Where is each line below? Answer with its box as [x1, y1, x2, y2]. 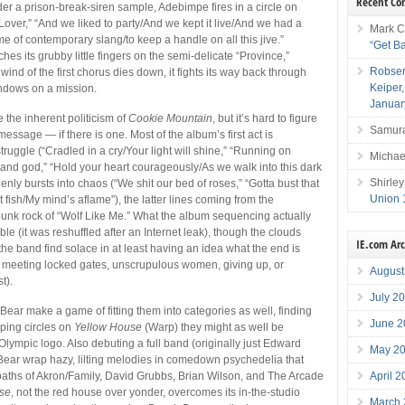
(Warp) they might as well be [142, 320, 285, 334]
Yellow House [74, 320, 143, 334]
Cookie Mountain [128, 111, 213, 125]
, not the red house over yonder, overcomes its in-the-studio [11, 385, 301, 399]
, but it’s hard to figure [212, 111, 318, 125]
